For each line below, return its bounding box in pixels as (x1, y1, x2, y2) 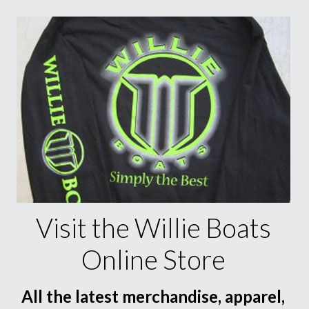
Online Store (81, 243, 226, 275)
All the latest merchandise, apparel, (21, 286, 286, 306)
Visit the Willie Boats (35, 212, 271, 243)
